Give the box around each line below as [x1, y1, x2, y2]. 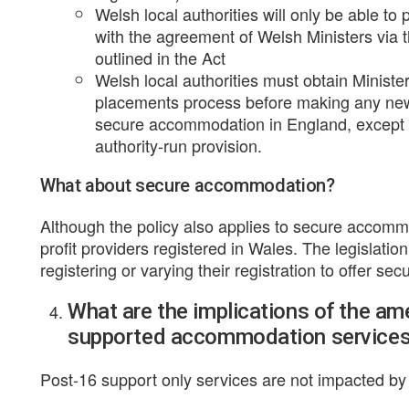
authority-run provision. [95, 133, 262, 157]
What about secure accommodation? [40, 174, 335, 196]
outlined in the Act [95, 46, 225, 69]
